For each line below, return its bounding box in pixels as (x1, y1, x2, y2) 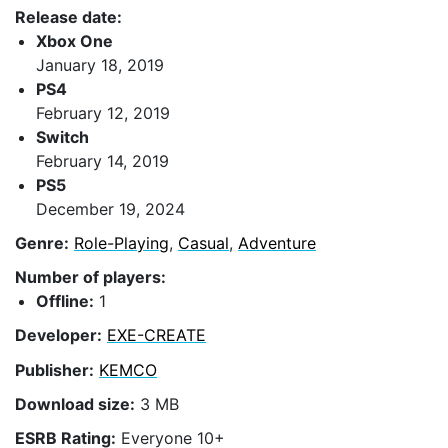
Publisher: (15, 359, 94, 380)
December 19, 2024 (36, 198, 185, 219)
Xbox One (36, 30, 113, 51)
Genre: (15, 232, 69, 253)
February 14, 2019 (36, 150, 169, 171)
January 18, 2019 (36, 54, 164, 75)
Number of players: (15, 267, 166, 288)
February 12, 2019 (36, 102, 170, 123)
